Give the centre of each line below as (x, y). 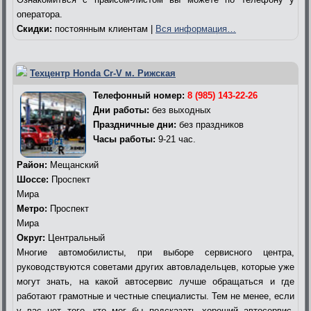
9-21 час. (176, 139)
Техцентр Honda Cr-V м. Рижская (103, 73)
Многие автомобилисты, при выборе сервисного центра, (155, 252)
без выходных (180, 110)
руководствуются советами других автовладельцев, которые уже (155, 267)
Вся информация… (196, 28)
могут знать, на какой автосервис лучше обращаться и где (155, 281)
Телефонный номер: (140, 95)
